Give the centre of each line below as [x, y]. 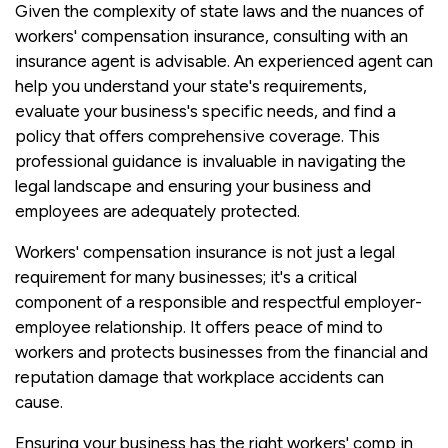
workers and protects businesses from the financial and [221, 351]
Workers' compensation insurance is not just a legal [205, 251]
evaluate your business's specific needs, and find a [205, 110]
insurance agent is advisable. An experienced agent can [224, 60]
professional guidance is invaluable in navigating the [210, 160]
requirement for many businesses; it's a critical [186, 276]
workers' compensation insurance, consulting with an [211, 35]
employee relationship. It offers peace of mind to [199, 326]
